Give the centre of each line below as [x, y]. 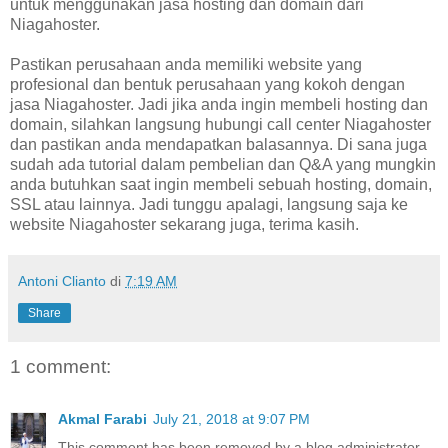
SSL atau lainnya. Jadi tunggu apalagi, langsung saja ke [209, 205]
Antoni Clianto [62, 281]
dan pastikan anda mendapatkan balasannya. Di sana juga [218, 145]
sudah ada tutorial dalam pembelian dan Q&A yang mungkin [223, 165]
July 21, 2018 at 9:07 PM [231, 418]
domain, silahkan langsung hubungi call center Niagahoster [220, 125]
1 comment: [60, 367]
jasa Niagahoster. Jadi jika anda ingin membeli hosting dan [219, 105]
